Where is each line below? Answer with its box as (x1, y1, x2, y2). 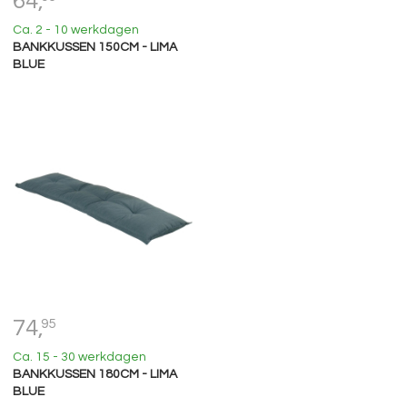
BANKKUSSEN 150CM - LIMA (12, 40, 177, 54)
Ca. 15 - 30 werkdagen (12, 350, 146, 363)
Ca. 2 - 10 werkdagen (12, 23, 139, 36)
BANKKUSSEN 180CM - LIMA (12, 367, 177, 381)
